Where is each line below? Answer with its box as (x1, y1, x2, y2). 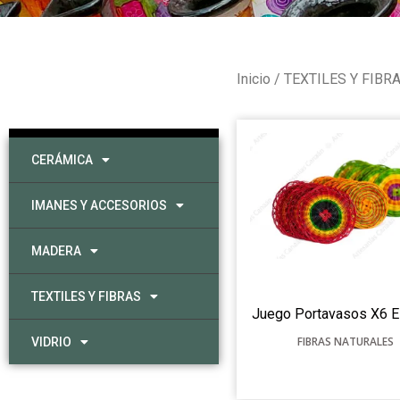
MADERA (31, 243, 81, 258)
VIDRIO (31, 334, 71, 349)
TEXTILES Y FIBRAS (31, 288, 141, 304)
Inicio (236, 70, 271, 87)
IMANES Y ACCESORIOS (31, 197, 167, 212)
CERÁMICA (31, 152, 93, 167)
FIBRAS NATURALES (297, 334, 395, 349)
